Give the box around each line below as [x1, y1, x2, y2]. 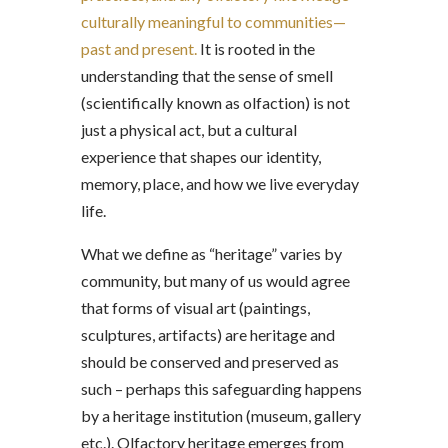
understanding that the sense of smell [80, 66, 333, 85]
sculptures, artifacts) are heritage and [80, 325, 335, 344]
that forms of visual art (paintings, [80, 298, 310, 317]
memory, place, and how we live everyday [80, 174, 359, 193]
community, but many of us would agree [80, 271, 350, 290]
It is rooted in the [196, 39, 315, 58]
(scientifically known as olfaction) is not [80, 93, 350, 112]
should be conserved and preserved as [80, 352, 339, 371]
